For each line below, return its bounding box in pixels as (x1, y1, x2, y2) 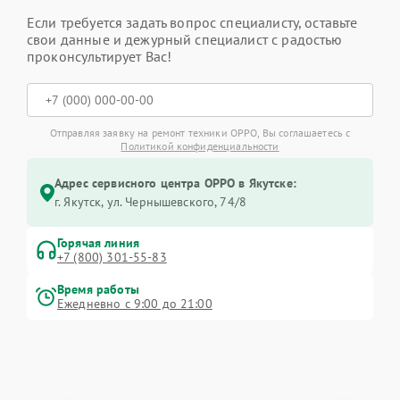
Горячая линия (57, 235, 139, 251)
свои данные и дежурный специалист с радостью (27, 30, 343, 48)
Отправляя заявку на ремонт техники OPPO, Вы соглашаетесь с (49, 126, 351, 139)
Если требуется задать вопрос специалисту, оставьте (27, 13, 358, 31)
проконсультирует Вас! (27, 47, 172, 65)
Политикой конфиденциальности (121, 139, 279, 153)
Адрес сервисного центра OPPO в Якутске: (54, 175, 296, 191)
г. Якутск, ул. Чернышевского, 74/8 (54, 194, 247, 210)
